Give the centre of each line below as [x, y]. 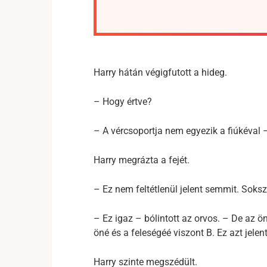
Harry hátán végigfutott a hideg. [160, 72]
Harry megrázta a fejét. [142, 160]
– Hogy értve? [123, 102]
